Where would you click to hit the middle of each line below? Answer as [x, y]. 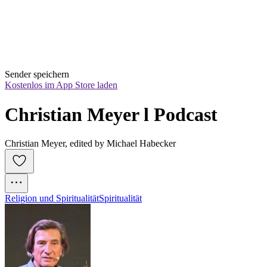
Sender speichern [37, 74]
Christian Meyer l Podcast [111, 114]
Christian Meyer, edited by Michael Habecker [90, 144]
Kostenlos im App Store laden [61, 85]
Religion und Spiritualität [52, 198]
